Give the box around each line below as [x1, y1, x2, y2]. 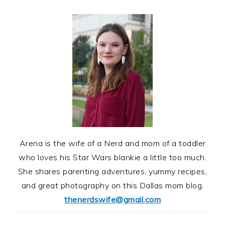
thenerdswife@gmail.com [64, 194, 161, 205]
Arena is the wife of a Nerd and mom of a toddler [19, 138, 206, 149]
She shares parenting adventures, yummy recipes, [18, 166, 207, 177]
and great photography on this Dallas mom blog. [21, 180, 204, 191]
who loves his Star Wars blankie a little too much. [19, 152, 206, 163]
